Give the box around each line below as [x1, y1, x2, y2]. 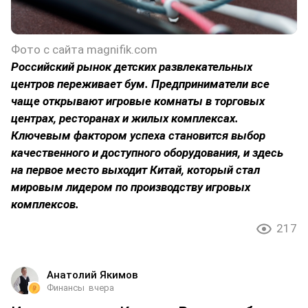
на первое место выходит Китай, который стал [11, 162, 260, 177]
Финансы [47, 282, 85, 293]
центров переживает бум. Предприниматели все [11, 76, 269, 91]
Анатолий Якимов [47, 268, 138, 281]
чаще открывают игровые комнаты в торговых [11, 93, 265, 108]
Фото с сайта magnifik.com [11, 42, 157, 56]
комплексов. [11, 197, 79, 211]
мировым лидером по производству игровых [11, 179, 250, 194]
